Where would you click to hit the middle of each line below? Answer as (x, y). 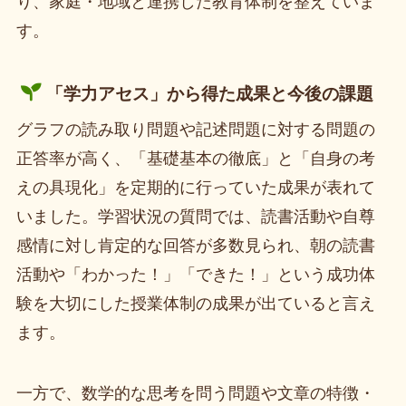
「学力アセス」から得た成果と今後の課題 (209, 93)
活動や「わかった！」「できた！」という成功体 (195, 274)
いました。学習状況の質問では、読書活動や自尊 (195, 216)
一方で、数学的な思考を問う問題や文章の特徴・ (195, 394)
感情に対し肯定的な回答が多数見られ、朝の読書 (195, 245)
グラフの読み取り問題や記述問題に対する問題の (195, 129)
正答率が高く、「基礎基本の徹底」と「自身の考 (195, 158)
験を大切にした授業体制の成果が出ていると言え (195, 303)
